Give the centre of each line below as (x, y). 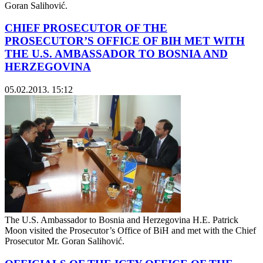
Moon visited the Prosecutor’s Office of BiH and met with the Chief (130, 231)
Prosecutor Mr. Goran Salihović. (70, 241)
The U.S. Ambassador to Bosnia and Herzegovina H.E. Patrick (122, 220)
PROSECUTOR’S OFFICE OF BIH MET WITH (125, 41)
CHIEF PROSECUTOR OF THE (86, 28)
